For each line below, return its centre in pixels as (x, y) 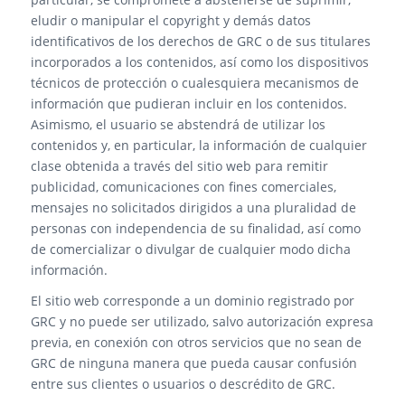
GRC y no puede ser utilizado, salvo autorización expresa (202, 322)
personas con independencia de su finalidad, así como (195, 228)
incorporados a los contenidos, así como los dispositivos (199, 61)
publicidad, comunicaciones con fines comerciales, (183, 186)
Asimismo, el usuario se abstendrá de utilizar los (178, 124)
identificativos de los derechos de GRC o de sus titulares (200, 41)
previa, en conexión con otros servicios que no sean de (196, 343)
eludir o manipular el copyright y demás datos (170, 20)
